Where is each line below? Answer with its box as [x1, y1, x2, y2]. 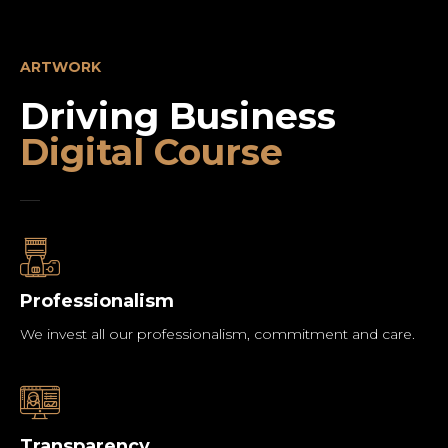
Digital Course [20, 130, 283, 174]
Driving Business [20, 94, 336, 138]
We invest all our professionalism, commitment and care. [20, 325, 415, 343]
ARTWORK [20, 58, 101, 76]
